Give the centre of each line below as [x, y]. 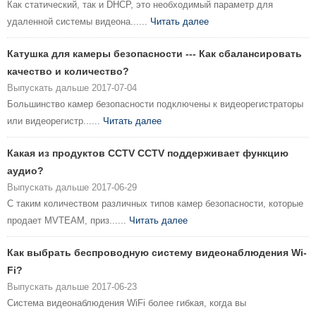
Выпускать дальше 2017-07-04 [72, 88]
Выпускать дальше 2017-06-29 [72, 188]
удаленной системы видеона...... [79, 22]
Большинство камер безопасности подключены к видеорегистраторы [155, 104]
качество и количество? [68, 72]
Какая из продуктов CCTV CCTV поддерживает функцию [148, 153]
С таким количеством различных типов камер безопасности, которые [155, 204]
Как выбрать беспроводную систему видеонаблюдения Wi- [157, 253]
